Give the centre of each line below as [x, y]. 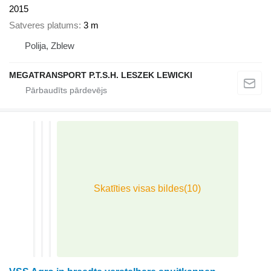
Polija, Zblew [50, 45]
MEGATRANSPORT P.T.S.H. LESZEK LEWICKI [101, 75]
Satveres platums [44, 25]
